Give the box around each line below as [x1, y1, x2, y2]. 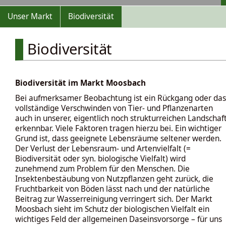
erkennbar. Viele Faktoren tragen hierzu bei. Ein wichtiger [15, 123, 221, 134]
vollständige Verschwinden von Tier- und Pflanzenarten [15, 102, 213, 114]
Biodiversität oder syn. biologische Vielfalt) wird [15, 153, 186, 164]
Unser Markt [8, 11, 52, 22]
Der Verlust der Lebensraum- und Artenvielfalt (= [15, 143, 191, 154]
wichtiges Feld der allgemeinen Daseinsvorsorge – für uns [15, 213, 222, 224]
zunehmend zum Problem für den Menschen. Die [15, 163, 190, 174]
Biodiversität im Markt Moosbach [15, 77, 146, 88]
